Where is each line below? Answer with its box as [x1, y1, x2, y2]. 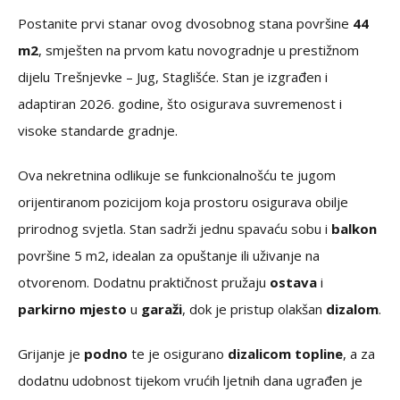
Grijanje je [18, 345, 84, 363]
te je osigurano [128, 345, 228, 363]
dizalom [326, 300, 379, 319]
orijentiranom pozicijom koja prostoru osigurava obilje [18, 193, 348, 212]
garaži [141, 300, 182, 319]
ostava [266, 273, 317, 292]
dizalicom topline [228, 345, 343, 363]
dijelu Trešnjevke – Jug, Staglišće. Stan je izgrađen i [18, 68, 328, 87]
